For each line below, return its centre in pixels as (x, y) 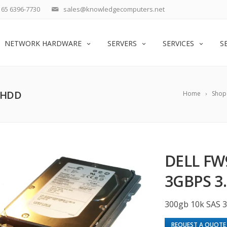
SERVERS (122, 43)
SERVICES (178, 43)
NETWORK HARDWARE (43, 43)
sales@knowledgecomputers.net (114, 9)
